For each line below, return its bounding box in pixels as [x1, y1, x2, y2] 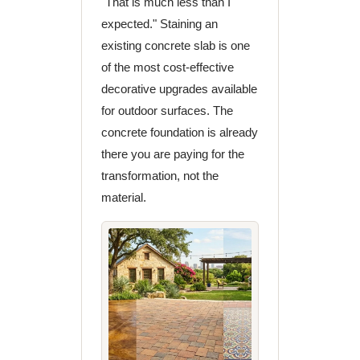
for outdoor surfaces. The [100, 104, 233, 117]
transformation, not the [100, 169, 219, 182]
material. [100, 190, 146, 204]
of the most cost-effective [100, 60, 234, 74]
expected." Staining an [100, 17, 218, 31]
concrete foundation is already [100, 125, 258, 139]
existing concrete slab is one [100, 39, 250, 52]
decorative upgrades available [100, 82, 257, 96]
